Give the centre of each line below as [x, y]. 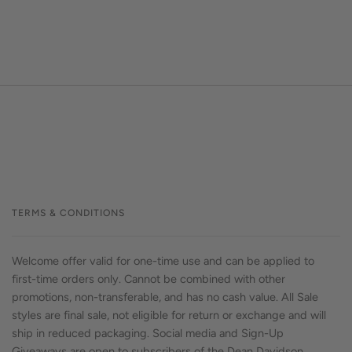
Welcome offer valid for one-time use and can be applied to [163, 260]
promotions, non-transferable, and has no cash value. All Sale [165, 297]
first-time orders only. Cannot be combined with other [148, 279]
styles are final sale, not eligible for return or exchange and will [169, 315]
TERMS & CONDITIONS [68, 212]
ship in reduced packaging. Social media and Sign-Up [148, 333]
